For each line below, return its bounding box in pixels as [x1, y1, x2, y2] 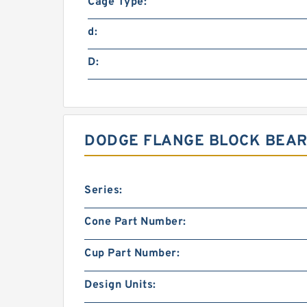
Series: [84, 184, 123, 197]
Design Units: [84, 278, 156, 292]
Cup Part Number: [84, 247, 180, 260]
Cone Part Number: [84, 215, 186, 229]
